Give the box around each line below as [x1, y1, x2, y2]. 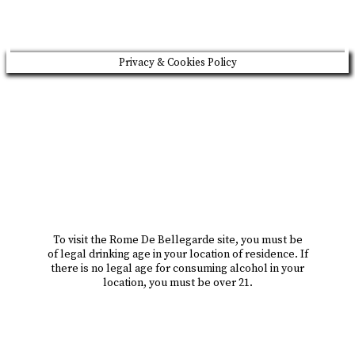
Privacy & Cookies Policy [118, 55, 237, 69]
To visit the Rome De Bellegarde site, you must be [52, 232, 303, 247]
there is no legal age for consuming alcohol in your [51, 261, 304, 276]
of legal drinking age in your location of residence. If [47, 246, 308, 261]
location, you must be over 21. [102, 275, 253, 290]
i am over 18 [136, 311, 219, 325]
